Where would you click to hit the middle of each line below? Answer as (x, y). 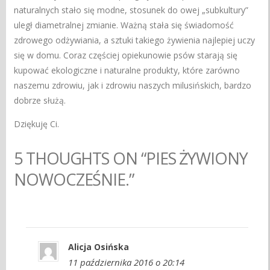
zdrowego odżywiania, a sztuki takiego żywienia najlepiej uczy (135, 40)
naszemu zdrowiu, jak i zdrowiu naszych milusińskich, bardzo (133, 85)
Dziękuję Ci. (37, 124)
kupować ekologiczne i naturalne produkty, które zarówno (127, 70)
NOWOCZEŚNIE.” (74, 180)
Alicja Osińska (99, 246)
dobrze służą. (40, 100)
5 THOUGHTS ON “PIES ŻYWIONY (131, 159)
